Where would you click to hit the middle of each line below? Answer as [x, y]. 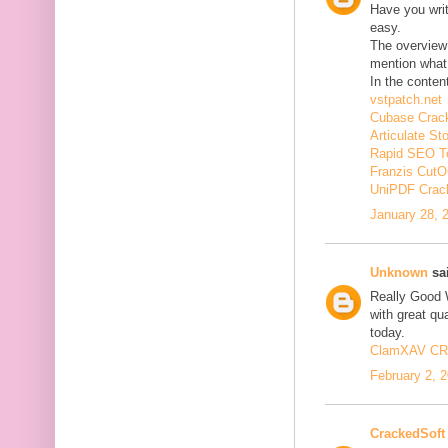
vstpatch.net [406, 100]
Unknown [399, 272]
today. [387, 333]
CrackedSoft [407, 433]
